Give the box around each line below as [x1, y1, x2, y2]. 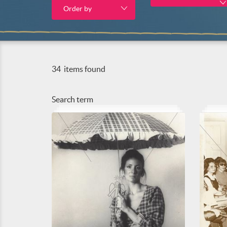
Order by [63, 5, 92, 13]
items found [62, 64, 105, 73]
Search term [52, 95, 93, 104]
